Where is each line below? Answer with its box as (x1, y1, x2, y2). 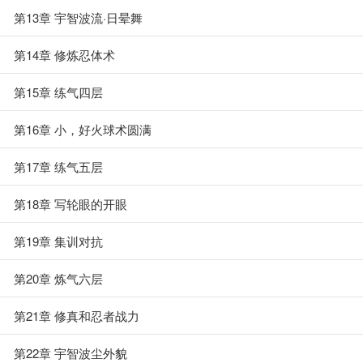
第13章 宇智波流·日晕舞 (14, 9, 143, 26)
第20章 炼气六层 (14, 270, 103, 287)
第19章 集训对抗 (14, 233, 103, 250)
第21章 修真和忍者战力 (14, 307, 139, 324)
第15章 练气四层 (14, 83, 103, 100)
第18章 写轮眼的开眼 (14, 195, 127, 212)
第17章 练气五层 (14, 158, 103, 175)
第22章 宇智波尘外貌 (14, 344, 127, 361)
